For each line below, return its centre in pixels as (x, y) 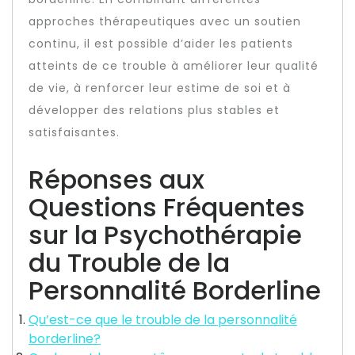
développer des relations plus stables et (154, 110)
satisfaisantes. (74, 132)
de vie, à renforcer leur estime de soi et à (160, 88)
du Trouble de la (129, 263)
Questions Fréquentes (167, 207)
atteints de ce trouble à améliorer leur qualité (174, 66)
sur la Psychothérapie (165, 235)
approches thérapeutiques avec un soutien (165, 21)
